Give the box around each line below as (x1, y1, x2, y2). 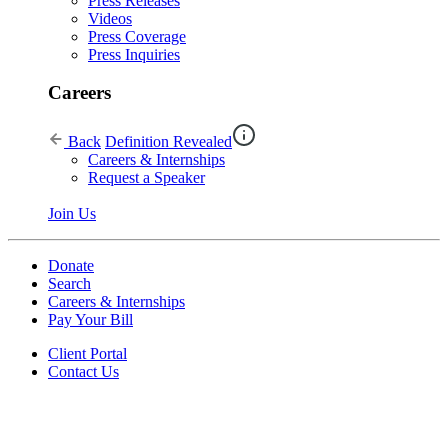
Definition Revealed (105, 133, 232, 151)
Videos (88, 9, 132, 27)
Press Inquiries (88, 45, 180, 63)
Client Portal (48, 345, 127, 363)
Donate (48, 257, 94, 275)
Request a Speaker (88, 169, 205, 187)
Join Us (48, 205, 96, 223)
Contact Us (48, 363, 119, 381)
